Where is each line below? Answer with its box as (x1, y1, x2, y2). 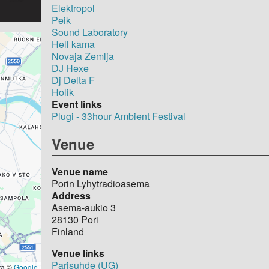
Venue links (52, 246, 105, 260)
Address (52, 188, 91, 202)
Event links (52, 97, 103, 111)
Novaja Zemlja (52, 49, 115, 63)
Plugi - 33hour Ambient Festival (52, 109, 186, 123)
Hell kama (52, 37, 95, 51)
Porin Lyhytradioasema (52, 176, 150, 190)
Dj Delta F (52, 73, 95, 87)
